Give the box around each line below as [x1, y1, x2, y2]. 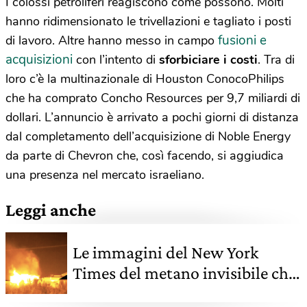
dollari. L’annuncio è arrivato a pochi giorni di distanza [5, 109, 299, 126]
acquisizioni [5, 51, 73, 69]
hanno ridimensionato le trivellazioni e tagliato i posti [5, 13, 291, 30]
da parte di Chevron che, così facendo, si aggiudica [5, 147, 284, 164]
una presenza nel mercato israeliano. [5, 167, 204, 184]
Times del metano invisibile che [73, 263, 296, 284]
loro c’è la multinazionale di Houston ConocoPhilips [5, 71, 284, 88]
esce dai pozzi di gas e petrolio [73, 284, 286, 304]
